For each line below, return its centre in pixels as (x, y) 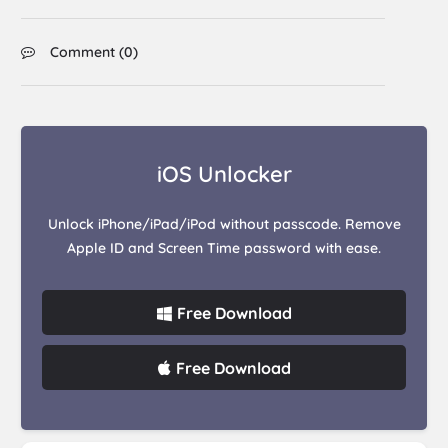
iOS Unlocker (224, 174)
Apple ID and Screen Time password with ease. (224, 248)
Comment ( (87, 52)
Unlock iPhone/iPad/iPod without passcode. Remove (224, 224)
